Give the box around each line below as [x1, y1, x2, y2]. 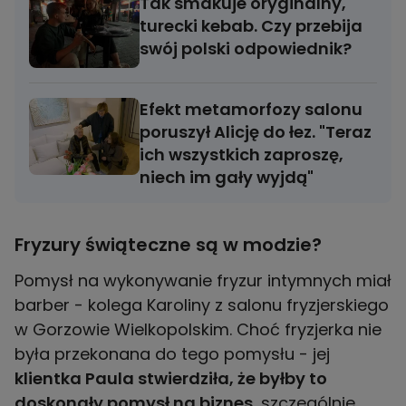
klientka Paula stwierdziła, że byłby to [14, 367, 327, 391]
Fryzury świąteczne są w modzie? [14, 232, 322, 258]
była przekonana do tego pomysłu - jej [14, 343, 330, 366]
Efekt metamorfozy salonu [140, 98, 362, 121]
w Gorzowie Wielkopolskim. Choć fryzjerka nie [14, 318, 382, 342]
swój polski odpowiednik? [140, 37, 352, 61]
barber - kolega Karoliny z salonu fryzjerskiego [14, 294, 389, 317]
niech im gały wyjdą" [140, 166, 314, 189]
